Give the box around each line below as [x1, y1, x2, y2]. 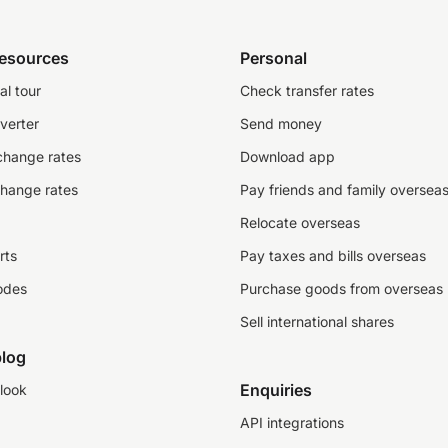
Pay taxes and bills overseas [240, 247, 426, 264]
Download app [240, 148, 335, 165]
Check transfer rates [240, 82, 374, 99]
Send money [240, 115, 322, 132]
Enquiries [240, 380, 312, 400]
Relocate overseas [240, 214, 360, 231]
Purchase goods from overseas [240, 280, 443, 297]
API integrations [240, 414, 344, 431]
